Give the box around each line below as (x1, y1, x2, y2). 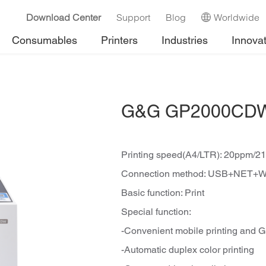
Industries (161, 36, 208, 46)
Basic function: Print (121, 189, 204, 198)
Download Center (26, 11, 101, 23)
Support (116, 11, 150, 23)
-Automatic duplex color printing (121, 246, 254, 255)
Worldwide (214, 11, 259, 23)
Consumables (12, 36, 77, 46)
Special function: (121, 208, 191, 217)
